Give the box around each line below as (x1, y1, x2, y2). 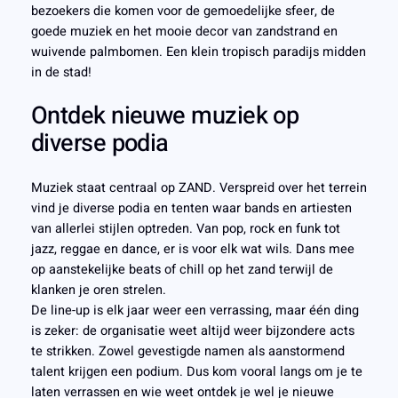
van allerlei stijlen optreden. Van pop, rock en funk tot (30, 219, 340, 238)
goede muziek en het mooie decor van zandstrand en (30, 21, 338, 41)
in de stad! (30, 62, 92, 82)
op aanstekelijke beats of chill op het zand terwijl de (30, 259, 333, 279)
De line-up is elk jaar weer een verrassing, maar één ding (30, 300, 359, 320)
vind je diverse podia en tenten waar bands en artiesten (30, 198, 352, 218)
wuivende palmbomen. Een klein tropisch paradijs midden (30, 42, 366, 61)
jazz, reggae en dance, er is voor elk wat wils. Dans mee (30, 239, 354, 259)
